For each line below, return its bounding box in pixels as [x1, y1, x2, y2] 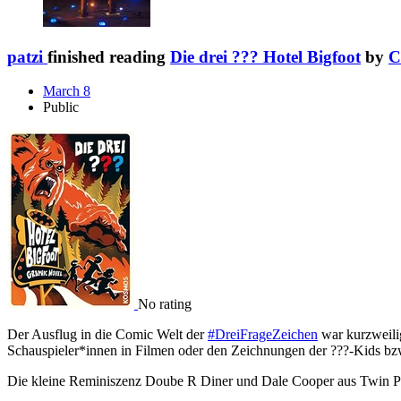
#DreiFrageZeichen [208, 327, 318, 343]
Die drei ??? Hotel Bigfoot [170, 47, 361, 66]
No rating [138, 296, 192, 312]
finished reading [47, 47, 170, 66]
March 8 [43, 83, 90, 99]
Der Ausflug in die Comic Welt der [7, 327, 208, 343]
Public [43, 99, 79, 115]
